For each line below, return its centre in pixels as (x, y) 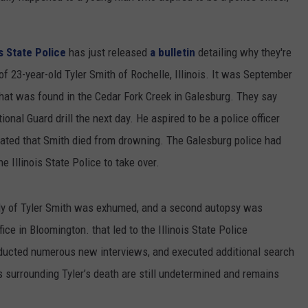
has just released (108, 52)
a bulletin (173, 52)
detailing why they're (243, 52)
